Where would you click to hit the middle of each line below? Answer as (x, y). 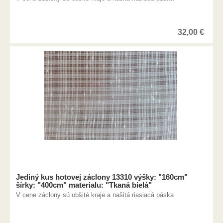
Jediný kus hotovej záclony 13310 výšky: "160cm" (102, 177)
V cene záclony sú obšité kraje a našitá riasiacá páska (95, 195)
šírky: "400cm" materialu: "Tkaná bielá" (84, 185)
